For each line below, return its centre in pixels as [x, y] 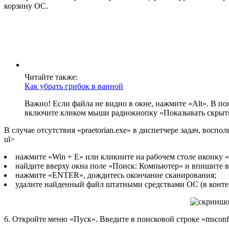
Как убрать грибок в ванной [74, 86]
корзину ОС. [26, 6]
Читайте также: [51, 77]
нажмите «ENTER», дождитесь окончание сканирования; [116, 175]
